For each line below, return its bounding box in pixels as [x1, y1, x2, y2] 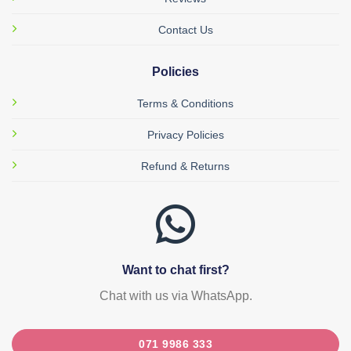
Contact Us [157, 24, 213, 37]
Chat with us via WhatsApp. [99, 289, 252, 303]
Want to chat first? [121, 263, 230, 277]
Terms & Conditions [137, 97, 233, 110]
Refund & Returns [141, 160, 230, 173]
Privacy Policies [147, 128, 224, 142]
